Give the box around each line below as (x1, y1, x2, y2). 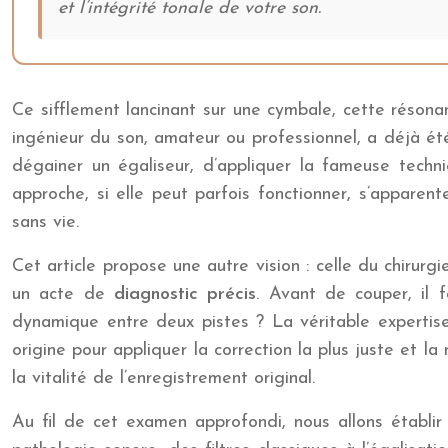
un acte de (12, 285, 114, 305)
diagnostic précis (113, 285, 257, 305)
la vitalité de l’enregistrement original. (12, 369, 315, 389)
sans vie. (12, 213, 79, 233)
